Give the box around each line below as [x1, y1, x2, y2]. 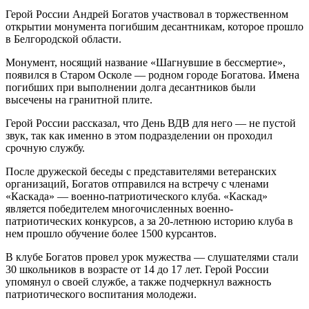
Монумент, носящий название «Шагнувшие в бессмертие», [6, 57, 286, 69]
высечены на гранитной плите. [6, 94, 152, 106]
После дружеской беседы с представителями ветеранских [6, 166, 277, 178]
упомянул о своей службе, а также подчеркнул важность [6, 276, 271, 288]
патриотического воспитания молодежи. [6, 288, 197, 301]
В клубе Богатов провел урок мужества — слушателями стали [6, 251, 299, 263]
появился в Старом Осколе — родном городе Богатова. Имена [6, 69, 299, 81]
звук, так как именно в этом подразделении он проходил [6, 130, 272, 142]
